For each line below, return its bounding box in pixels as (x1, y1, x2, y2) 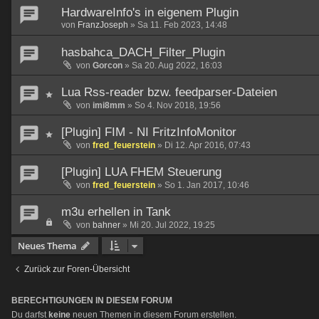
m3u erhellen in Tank (61, 205, 171, 219)
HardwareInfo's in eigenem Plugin (61, 6, 239, 20)
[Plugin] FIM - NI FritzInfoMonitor (61, 125, 236, 140)
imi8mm (93, 100, 125, 111)
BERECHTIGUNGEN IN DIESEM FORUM (11, 296, 172, 305)
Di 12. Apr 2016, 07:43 (164, 140, 251, 151)
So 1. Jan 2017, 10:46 (164, 180, 249, 191)
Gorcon (93, 61, 122, 71)
